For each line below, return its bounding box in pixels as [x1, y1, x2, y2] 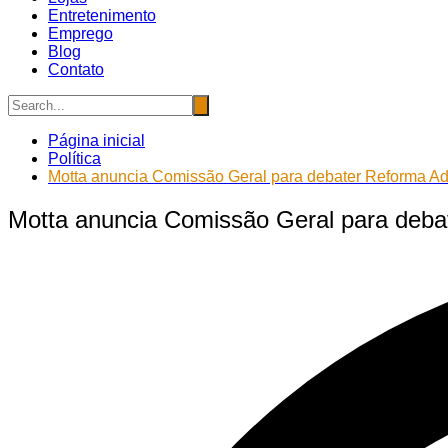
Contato [48, 60, 104, 78]
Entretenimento [48, 6, 156, 24]
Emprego [48, 24, 113, 42]
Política [48, 149, 101, 167]
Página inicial [48, 131, 145, 149]
